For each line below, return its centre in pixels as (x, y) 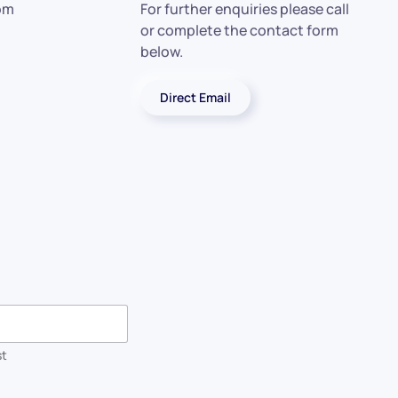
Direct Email (196, 97)
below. (162, 52)
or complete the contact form (240, 30)
